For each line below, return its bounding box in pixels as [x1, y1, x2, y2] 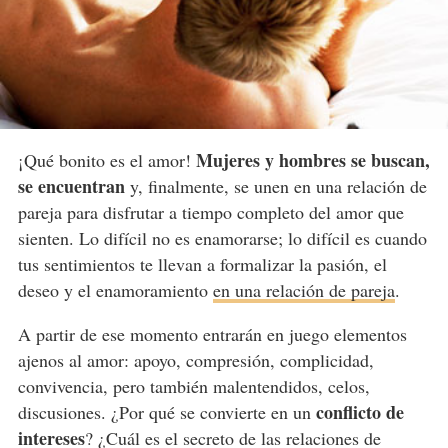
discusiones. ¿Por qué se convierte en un [17, 400, 316, 425]
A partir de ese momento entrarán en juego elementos [17, 322, 407, 347]
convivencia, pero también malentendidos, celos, [17, 374, 370, 399]
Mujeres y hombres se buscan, [195, 147, 430, 174]
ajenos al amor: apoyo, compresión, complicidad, [17, 348, 374, 373]
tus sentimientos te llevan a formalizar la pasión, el [17, 252, 387, 277]
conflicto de [315, 399, 404, 426]
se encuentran [17, 173, 125, 200]
